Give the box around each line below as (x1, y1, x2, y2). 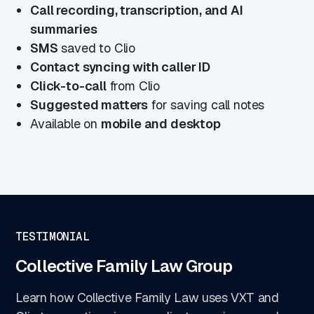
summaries (30, 20, 97, 37)
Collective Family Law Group (15, 254, 233, 277)
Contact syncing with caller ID (30, 58, 210, 75)
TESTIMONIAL (15, 228, 90, 244)
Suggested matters (30, 96, 149, 113)
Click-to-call (30, 77, 107, 94)
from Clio (106, 77, 161, 94)
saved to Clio (57, 39, 136, 56)
